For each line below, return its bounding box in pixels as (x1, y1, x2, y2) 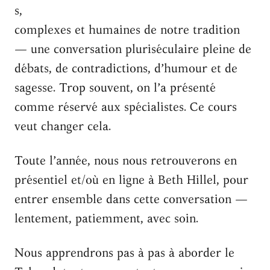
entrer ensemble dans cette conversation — (14, 190, 248, 207)
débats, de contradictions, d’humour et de (14, 60, 237, 77)
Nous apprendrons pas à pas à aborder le (14, 244, 234, 261)
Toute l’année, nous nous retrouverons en (14, 152, 237, 169)
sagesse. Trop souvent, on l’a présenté (14, 79, 216, 96)
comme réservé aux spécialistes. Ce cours (14, 98, 237, 115)
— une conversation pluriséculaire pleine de (14, 40, 251, 57)
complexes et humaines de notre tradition (14, 21, 240, 38)
